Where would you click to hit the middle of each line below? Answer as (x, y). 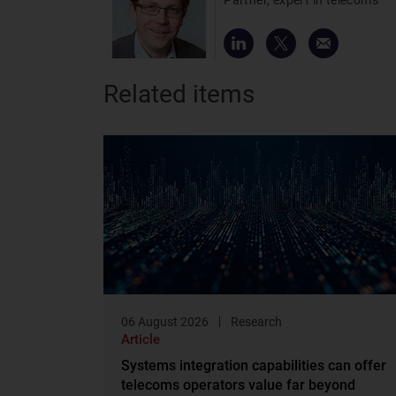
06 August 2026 (165, 321)
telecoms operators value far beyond (239, 385)
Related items (179, 94)
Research (257, 321)
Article (141, 339)
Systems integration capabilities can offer (254, 365)
